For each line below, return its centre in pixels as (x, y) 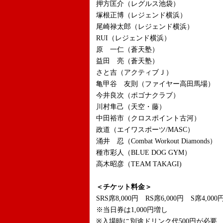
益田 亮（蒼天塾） (127, 61)
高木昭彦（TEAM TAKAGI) (139, 164)
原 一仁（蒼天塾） (127, 50)
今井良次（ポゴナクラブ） (138, 95)
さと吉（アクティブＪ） (134, 72)
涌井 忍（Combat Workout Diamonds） (156, 141)
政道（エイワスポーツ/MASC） (145, 130)
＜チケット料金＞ (124, 187)
